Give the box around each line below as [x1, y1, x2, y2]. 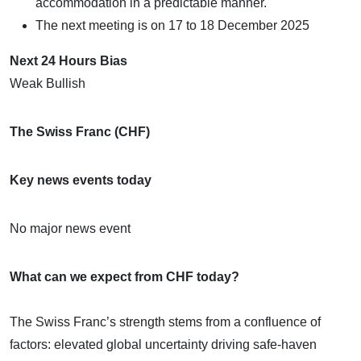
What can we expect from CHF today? [10, 269, 239, 284]
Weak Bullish [10, 76, 85, 90]
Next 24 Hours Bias [10, 53, 127, 68]
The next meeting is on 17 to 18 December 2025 [35, 18, 309, 32]
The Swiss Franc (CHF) [10, 124, 150, 139]
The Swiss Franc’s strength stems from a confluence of [10, 314, 321, 329]
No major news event [10, 221, 131, 235]
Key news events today [10, 172, 151, 187]
